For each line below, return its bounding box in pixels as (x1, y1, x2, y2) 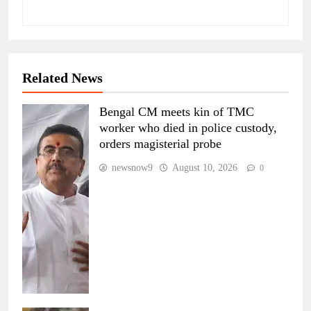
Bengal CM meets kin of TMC (99, 104, 254, 119)
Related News (22, 69, 103, 85)
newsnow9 (112, 162, 153, 173)
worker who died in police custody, (99, 120, 277, 135)
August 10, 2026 (172, 162, 237, 173)
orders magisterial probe (99, 136, 221, 151)
